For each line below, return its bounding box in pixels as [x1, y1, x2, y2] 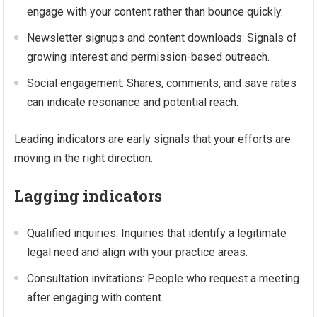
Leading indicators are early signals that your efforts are [14, 132, 292, 146]
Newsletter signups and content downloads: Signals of [27, 31, 298, 45]
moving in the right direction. [14, 151, 154, 165]
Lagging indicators [14, 185, 163, 206]
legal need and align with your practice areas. [27, 246, 248, 259]
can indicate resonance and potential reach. [27, 96, 239, 109]
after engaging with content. [27, 291, 164, 304]
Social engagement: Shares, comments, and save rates [27, 76, 297, 90]
